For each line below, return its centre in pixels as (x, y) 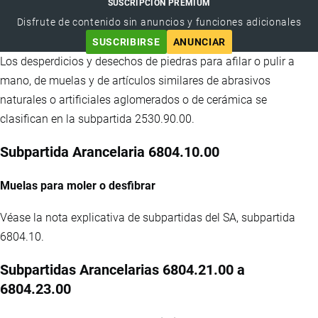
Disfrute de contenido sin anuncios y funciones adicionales (159, 22)
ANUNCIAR (199, 42)
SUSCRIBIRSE (126, 42)
